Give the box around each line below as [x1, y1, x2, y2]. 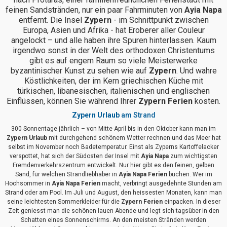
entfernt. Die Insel [18, 15, 84, 25]
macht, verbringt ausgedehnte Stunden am [100, 180, 222, 187]
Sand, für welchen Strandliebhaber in [15, 171, 119, 178]
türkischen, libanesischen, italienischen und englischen [17, 86, 210, 96]
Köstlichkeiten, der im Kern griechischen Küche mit [24, 76, 203, 86]
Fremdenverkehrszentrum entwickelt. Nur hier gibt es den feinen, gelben [13, 162, 214, 169]
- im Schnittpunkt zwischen [111, 15, 209, 25]
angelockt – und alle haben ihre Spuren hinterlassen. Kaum [11, 35, 216, 46]
